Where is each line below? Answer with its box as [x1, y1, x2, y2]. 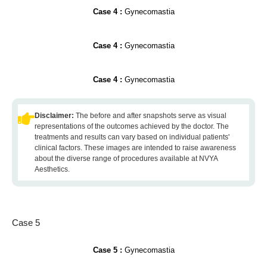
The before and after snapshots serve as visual [76, 111, 226, 120]
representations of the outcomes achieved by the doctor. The [35, 122, 229, 131]
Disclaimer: [35, 111, 76, 120]
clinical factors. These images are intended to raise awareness [35, 144, 236, 152]
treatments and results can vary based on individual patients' [35, 133, 229, 141]
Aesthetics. [35, 165, 70, 173]
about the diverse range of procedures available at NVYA [35, 154, 218, 163]
